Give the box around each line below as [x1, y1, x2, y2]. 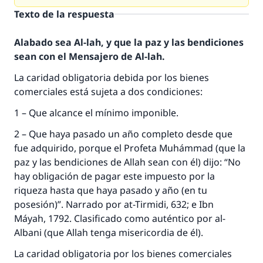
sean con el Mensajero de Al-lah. [14, 50, 164, 63]
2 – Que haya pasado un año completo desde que [14, 127, 232, 140]
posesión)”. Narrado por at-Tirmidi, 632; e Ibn [14, 198, 214, 211]
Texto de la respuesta [14, 8, 114, 21]
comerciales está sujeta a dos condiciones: [14, 85, 205, 98]
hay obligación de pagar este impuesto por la [14, 170, 215, 183]
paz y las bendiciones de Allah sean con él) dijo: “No [14, 156, 241, 168]
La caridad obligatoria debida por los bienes [14, 71, 209, 84]
